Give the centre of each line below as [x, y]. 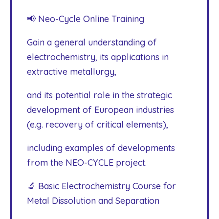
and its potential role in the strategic [99, 95]
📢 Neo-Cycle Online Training [86, 19]
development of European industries [100, 110]
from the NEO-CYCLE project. [87, 163]
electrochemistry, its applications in [98, 57]
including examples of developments [101, 148]
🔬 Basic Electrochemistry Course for [101, 186]
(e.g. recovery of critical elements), [98, 124]
